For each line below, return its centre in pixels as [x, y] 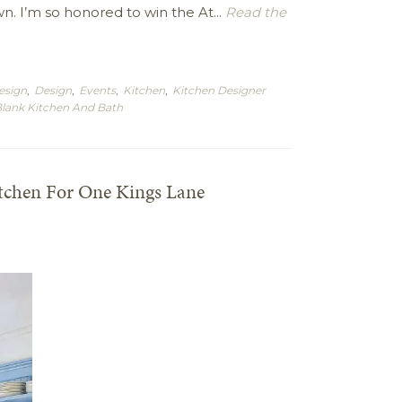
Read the [254, 12]
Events [97, 90]
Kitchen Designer [219, 90]
